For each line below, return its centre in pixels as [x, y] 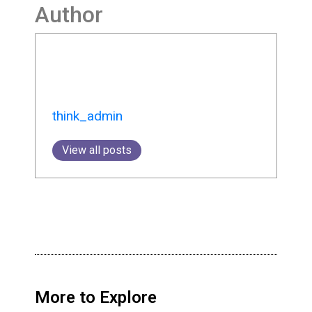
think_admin [87, 116]
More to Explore [96, 298]
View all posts [97, 150]
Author [69, 15]
